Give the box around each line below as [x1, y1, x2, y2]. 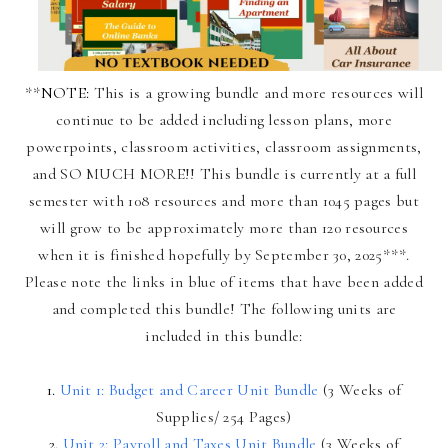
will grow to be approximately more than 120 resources [40, 217, 408, 238]
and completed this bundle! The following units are [51, 298, 397, 319]
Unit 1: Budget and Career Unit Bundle [59, 379, 319, 400]
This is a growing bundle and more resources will [93, 82, 423, 103]
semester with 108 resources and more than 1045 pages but [29, 190, 419, 211]
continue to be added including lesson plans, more [56, 109, 392, 130]
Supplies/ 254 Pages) [156, 406, 292, 427]
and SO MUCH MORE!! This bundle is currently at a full [32, 163, 416, 184]
